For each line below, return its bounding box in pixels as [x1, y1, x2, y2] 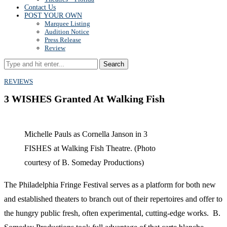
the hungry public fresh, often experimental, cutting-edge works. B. [4, 209, 220, 218]
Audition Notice [45, 28, 89, 35]
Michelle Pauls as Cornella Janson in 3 [24, 130, 147, 139]
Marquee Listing [45, 20, 90, 27]
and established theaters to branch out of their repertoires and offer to [4, 195, 222, 204]
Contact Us [24, 4, 56, 11]
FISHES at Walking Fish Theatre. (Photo [24, 144, 156, 153]
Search [103, 60, 124, 68]
